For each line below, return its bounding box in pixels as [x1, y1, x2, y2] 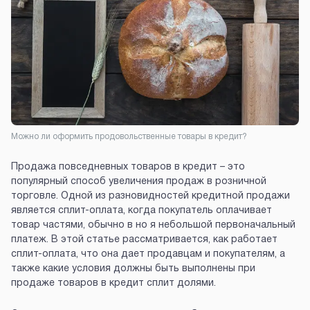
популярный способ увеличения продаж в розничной [11, 177, 266, 187]
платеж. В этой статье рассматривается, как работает [11, 235, 277, 245]
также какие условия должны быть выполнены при [11, 264, 255, 274]
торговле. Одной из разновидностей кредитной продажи [11, 192, 290, 201]
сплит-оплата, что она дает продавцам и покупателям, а [11, 250, 285, 259]
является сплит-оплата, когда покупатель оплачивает [11, 206, 272, 216]
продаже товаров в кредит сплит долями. [11, 279, 216, 289]
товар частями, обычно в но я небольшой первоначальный [11, 221, 295, 230]
